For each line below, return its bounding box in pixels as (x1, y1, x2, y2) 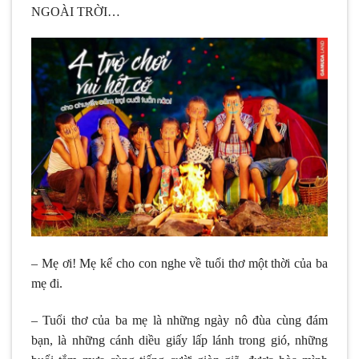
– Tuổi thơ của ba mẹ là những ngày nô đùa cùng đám (31, 313, 328, 327)
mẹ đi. (31, 276, 63, 290)
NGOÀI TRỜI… (31, 4, 120, 18)
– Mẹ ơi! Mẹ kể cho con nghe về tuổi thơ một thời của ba (31, 256, 328, 270)
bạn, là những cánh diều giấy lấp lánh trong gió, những (31, 333, 328, 347)
